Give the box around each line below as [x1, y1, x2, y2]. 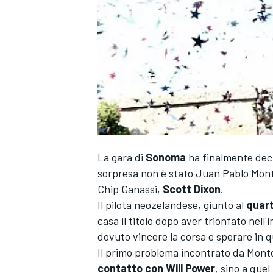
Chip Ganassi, [97, 182, 160, 196]
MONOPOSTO [95, 252, 146, 264]
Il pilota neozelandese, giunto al [97, 198, 246, 212]
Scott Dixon [160, 182, 221, 196]
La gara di [97, 151, 146, 165]
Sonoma [146, 151, 186, 165]
